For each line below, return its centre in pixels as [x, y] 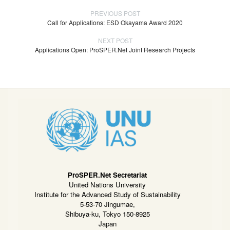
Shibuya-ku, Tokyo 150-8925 [107, 214]
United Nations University [107, 185]
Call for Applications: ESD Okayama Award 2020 [115, 22]
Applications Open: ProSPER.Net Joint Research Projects [115, 49]
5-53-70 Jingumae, [107, 204]
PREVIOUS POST [115, 13]
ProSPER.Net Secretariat [107, 175]
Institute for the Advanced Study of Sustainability [107, 195]
